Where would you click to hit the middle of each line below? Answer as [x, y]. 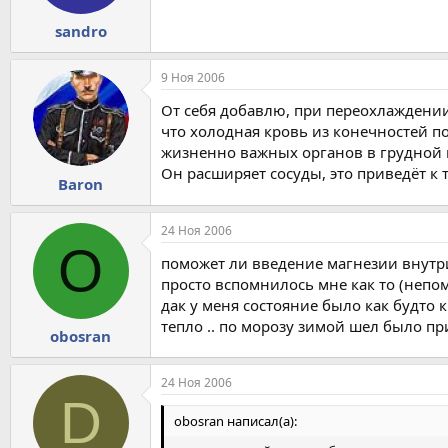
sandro [80, 31]
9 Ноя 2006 [193, 78]
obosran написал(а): [235, 421]
